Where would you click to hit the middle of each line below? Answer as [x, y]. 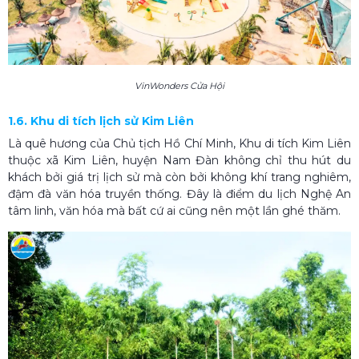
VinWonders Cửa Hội [179, 85]
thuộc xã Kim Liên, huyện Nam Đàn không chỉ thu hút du [179, 160]
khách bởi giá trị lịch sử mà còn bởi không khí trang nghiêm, [179, 177]
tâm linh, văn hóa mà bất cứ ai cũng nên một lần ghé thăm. [174, 210]
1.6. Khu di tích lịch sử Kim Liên [101, 121]
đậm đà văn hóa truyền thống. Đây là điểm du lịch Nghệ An [179, 194]
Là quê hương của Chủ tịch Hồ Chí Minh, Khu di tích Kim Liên [179, 143]
